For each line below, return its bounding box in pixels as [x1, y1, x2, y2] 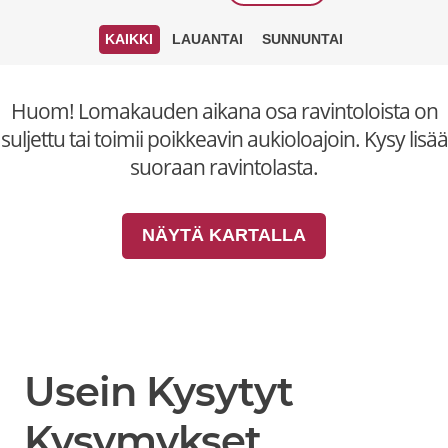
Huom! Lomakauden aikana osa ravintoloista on [10, 96, 438, 125]
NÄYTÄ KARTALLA [142, 225, 306, 246]
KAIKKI [105, 31, 154, 48]
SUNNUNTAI [261, 31, 343, 48]
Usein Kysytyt [24, 366, 293, 416]
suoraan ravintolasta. [130, 152, 318, 181]
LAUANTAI [172, 31, 243, 48]
